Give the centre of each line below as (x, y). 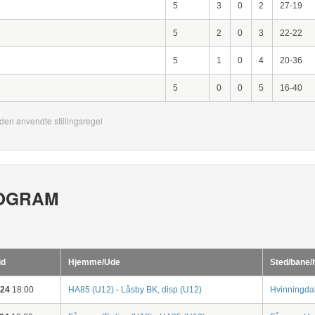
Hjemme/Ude (94, 262)
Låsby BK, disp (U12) (161, 289)
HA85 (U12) (91, 289)
